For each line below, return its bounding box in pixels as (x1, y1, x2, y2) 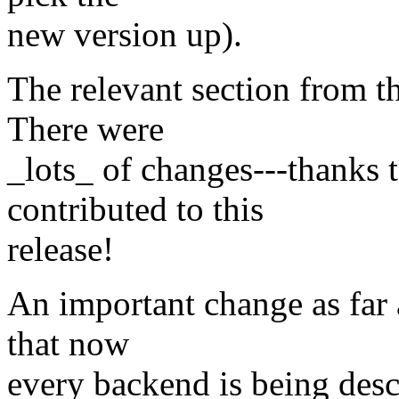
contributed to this (7, 190, 264, 229)
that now (7, 324, 129, 363)
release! (7, 230, 114, 269)
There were (7, 110, 164, 149)
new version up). (7, 15, 242, 54)
